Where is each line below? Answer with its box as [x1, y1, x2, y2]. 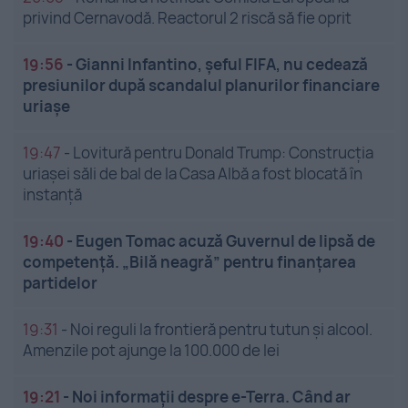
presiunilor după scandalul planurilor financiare [23, 75, 380, 97]
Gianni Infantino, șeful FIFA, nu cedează [76, 54, 368, 76]
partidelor [23, 272, 97, 294]
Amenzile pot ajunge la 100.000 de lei [23, 340, 280, 362]
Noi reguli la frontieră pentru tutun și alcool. [70, 319, 372, 341]
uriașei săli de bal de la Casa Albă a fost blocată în [23, 163, 362, 185]
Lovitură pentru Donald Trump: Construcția [73, 142, 373, 164]
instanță [23, 184, 82, 206]
